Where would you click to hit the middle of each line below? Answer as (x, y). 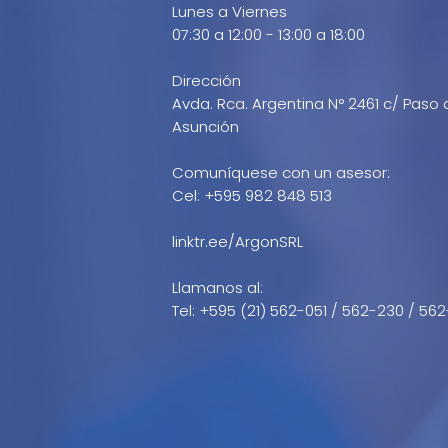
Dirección (206, 81)
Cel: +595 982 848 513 (252, 196)
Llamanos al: (217, 288)
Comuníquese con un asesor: (281, 173)
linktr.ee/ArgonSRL (237, 242)
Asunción (205, 127)
